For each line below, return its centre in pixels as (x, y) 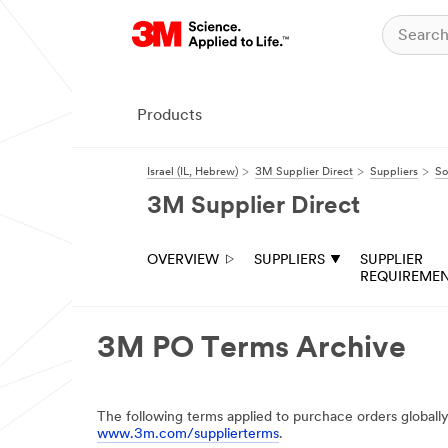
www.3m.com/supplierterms (188, 434)
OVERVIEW (183, 260)
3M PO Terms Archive (251, 349)
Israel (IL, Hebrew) (192, 172)
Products (169, 116)
